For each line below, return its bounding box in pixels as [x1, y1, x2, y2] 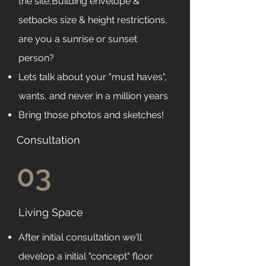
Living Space [18, 206, 83, 218]
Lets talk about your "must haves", [18, 71, 167, 83]
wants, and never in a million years [18, 90, 168, 102]
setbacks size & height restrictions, [18, 14, 167, 26]
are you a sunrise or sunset [18, 33, 137, 45]
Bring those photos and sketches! [18, 109, 164, 121]
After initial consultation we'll [18, 232, 142, 243]
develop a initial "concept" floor [18, 251, 153, 262]
